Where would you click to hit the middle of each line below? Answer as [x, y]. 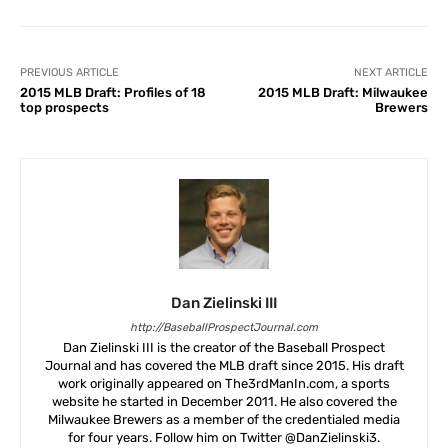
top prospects [64, 107]
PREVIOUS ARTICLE [69, 72]
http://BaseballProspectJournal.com [224, 327]
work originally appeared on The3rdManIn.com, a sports [224, 383]
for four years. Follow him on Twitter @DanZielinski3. [224, 437]
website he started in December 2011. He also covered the [224, 401]
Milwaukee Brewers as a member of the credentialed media [224, 419]
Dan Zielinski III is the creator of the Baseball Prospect [224, 347]
